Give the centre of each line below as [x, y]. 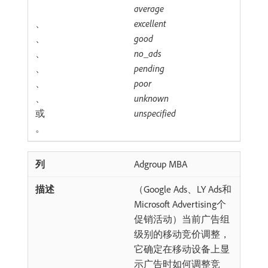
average [149, 8]
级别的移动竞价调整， [182, 234]
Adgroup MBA [161, 164]
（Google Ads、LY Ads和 [183, 189]
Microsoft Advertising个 [180, 204]
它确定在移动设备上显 [182, 249]
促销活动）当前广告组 [182, 219]
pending [149, 68]
